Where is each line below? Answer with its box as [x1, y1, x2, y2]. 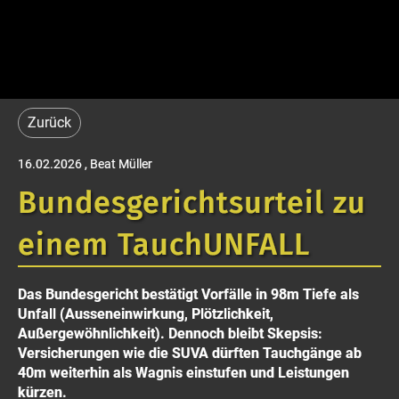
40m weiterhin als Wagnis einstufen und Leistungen [18, 363, 349, 381]
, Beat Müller [82, 156, 152, 171]
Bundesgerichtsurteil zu [18, 183, 366, 221]
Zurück [28, 113, 71, 131]
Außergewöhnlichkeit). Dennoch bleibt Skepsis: [18, 324, 322, 342]
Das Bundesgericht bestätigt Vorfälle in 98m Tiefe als [18, 285, 359, 303]
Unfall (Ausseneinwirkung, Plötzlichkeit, [18, 305, 273, 322]
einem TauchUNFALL [18, 225, 310, 263]
